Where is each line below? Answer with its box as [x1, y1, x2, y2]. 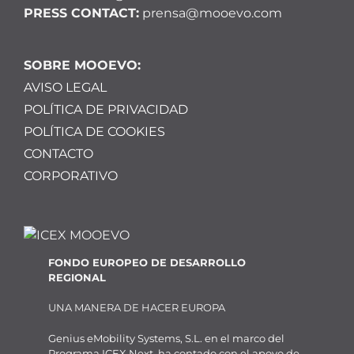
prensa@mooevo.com [139, 5, 282, 21]
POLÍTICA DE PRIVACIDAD [24, 101, 188, 117]
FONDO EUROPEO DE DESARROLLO [48, 255, 247, 269]
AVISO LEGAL [24, 79, 107, 95]
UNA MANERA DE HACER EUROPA [48, 301, 226, 314]
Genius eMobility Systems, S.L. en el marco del [48, 331, 285, 345]
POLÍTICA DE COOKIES [24, 123, 165, 139]
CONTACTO [24, 145, 93, 161]
